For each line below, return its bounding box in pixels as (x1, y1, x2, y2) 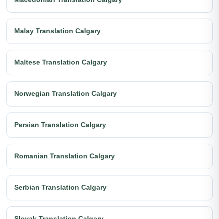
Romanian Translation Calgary (14, 152, 115, 160)
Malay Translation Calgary (14, 27, 101, 35)
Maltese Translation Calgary (14, 58, 107, 66)
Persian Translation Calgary (14, 121, 106, 129)
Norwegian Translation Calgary (14, 89, 117, 97)
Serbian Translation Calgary (14, 183, 107, 191)
